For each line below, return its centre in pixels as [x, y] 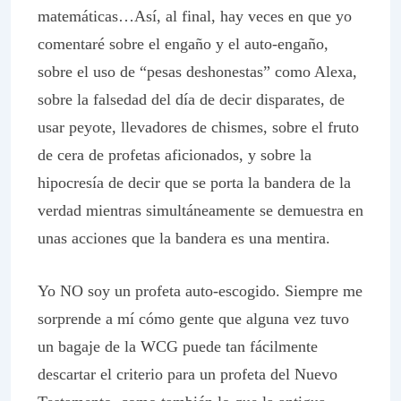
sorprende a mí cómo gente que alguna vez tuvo [193, 319]
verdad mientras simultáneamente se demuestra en [200, 210]
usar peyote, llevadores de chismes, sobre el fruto [198, 127]
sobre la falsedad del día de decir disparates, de [191, 99]
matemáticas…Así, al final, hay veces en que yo [195, 16]
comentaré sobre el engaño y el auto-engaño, [183, 44]
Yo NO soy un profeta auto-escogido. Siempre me [200, 291]
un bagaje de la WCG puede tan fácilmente [178, 346]
